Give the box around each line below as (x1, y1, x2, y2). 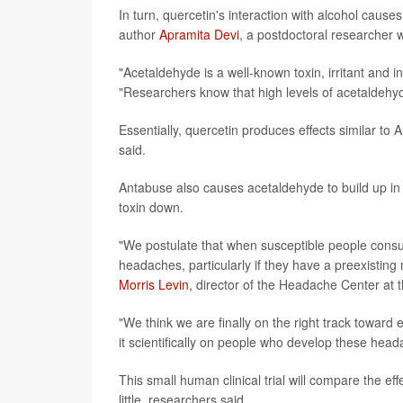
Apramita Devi (159, 24, 239, 43)
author (119, 24, 159, 43)
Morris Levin (119, 274, 189, 293)
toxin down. (119, 197, 184, 216)
